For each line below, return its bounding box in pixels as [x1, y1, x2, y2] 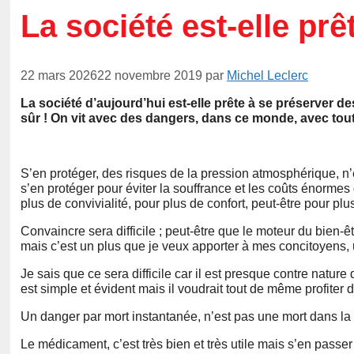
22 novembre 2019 [97, 69, 202, 83]
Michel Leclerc [227, 69, 308, 83]
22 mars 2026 [21, 69, 97, 83]
